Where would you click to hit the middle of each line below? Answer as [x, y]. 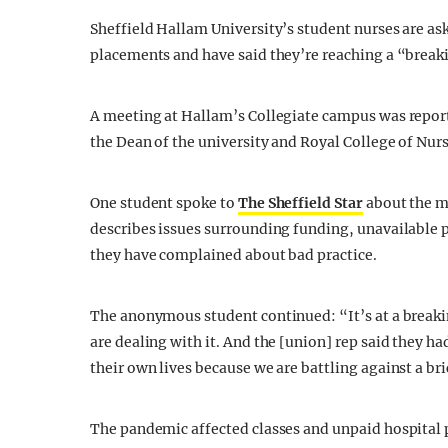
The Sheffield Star [300, 203]
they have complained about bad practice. [233, 255]
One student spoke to [164, 203]
